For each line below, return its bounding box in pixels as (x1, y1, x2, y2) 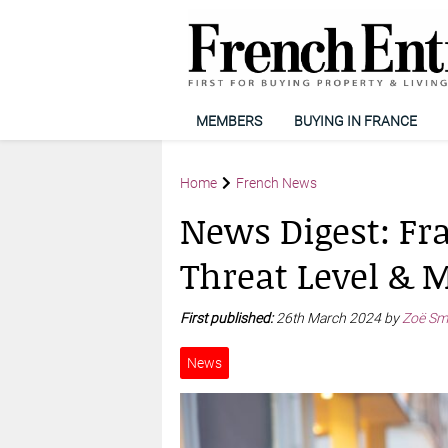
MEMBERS (195, 112, 262, 129)
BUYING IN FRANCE (293, 112, 417, 129)
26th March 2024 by (275, 309, 402, 326)
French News (235, 174, 317, 191)
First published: (179, 309, 276, 326)
